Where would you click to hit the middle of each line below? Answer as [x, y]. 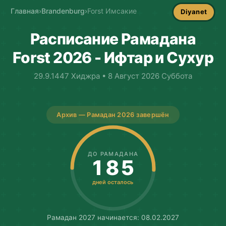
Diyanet [194, 12]
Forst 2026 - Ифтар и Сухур [113, 57]
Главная [24, 11]
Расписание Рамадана [113, 39]
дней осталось [113, 182]
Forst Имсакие [112, 11]
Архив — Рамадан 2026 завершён [113, 115]
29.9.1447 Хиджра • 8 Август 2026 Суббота [113, 76]
